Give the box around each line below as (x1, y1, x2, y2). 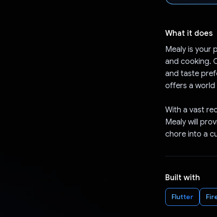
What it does (165, 28, 213, 38)
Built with (165, 172, 200, 183)
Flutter (171, 192, 193, 201)
